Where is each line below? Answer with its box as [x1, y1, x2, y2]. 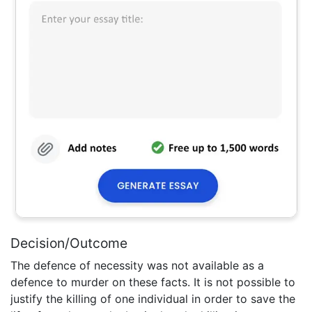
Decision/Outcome [10, 235, 127, 252]
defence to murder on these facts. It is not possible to [10, 275, 295, 290]
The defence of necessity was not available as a [10, 258, 264, 273]
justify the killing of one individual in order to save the [10, 292, 295, 306]
